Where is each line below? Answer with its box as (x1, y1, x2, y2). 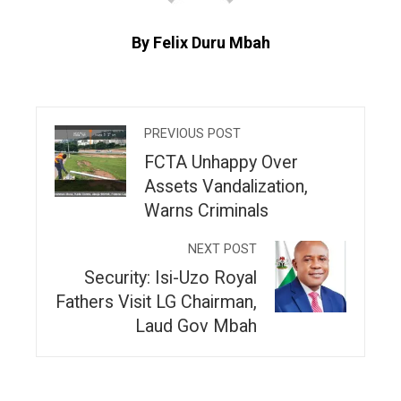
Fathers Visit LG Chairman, (55, 292, 257, 313)
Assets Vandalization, (144, 176, 308, 198)
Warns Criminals (144, 200, 269, 222)
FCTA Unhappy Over (144, 152, 298, 174)
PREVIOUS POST (144, 126, 241, 142)
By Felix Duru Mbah (131, 33, 270, 53)
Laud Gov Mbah (135, 316, 257, 337)
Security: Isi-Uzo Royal (84, 268, 257, 289)
